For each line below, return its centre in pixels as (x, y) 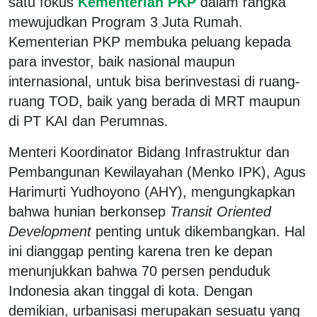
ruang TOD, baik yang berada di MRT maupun (154, 101)
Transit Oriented (220, 211)
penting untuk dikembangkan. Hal (198, 231)
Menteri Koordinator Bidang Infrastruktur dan (149, 152)
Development (50, 231)
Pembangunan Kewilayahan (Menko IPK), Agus (157, 172)
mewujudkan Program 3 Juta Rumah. (126, 22)
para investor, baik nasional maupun (122, 61)
